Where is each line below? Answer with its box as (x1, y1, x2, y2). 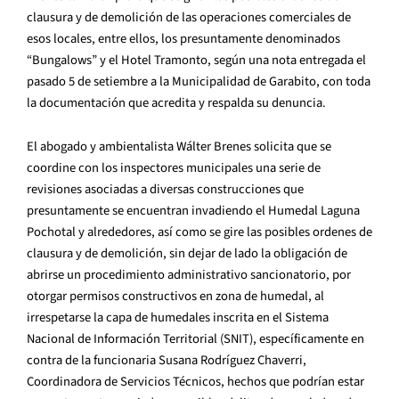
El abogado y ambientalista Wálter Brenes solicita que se (27, 137, 331, 157)
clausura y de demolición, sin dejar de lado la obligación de (27, 244, 347, 264)
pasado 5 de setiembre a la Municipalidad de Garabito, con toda (27, 71, 370, 91)
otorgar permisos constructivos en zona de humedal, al (27, 287, 324, 306)
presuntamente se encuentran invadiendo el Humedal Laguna (27, 201, 360, 221)
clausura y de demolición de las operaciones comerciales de (27, 7, 351, 27)
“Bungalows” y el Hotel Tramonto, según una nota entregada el (27, 50, 366, 69)
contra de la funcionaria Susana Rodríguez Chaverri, (27, 351, 306, 370)
